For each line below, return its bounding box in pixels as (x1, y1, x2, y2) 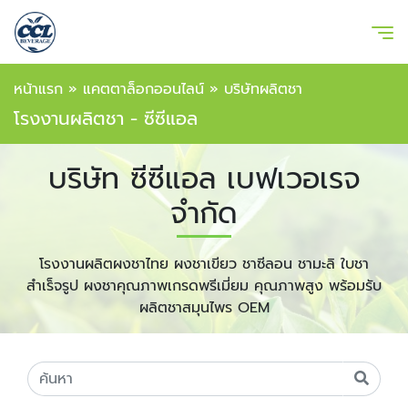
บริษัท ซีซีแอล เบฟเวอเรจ (47, 157, 361, 201)
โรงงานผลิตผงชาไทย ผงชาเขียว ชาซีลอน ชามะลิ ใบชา (39, 253, 369, 275)
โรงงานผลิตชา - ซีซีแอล (14, 105, 198, 132)
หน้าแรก (14, 78, 63, 100)
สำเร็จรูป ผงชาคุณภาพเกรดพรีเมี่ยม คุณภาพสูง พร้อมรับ (26, 275, 382, 297)
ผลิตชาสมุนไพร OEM (138, 297, 270, 319)
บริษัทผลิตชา (224, 78, 302, 100)
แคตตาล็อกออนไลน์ (83, 78, 204, 100)
